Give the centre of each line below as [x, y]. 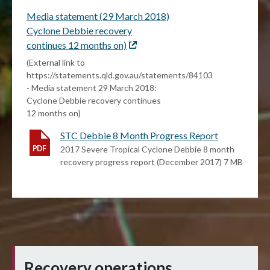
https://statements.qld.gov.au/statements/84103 [120, 75]
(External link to [56, 63]
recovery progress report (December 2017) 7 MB [152, 162]
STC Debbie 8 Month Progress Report [139, 136]
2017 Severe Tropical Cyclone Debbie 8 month [147, 149]
